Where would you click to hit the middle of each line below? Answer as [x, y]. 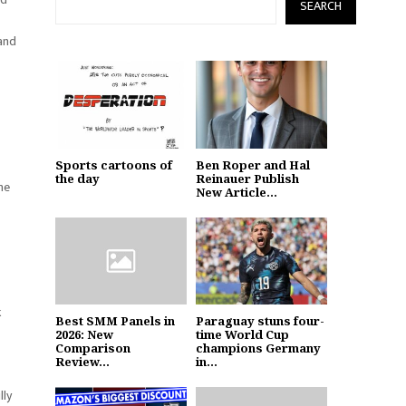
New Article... [237, 192]
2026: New [84, 335]
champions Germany [258, 348]
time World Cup [242, 335]
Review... [82, 362]
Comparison [93, 348]
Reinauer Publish [247, 178]
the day [77, 178]
